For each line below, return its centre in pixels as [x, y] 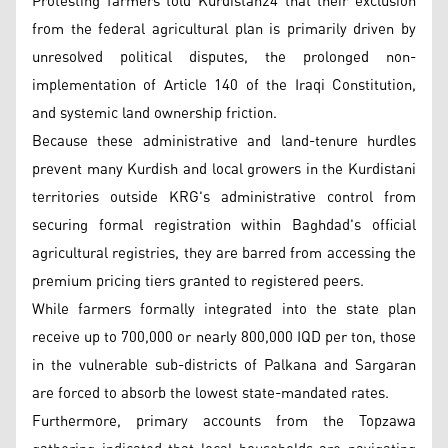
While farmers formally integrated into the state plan [224, 309]
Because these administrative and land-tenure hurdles [224, 141]
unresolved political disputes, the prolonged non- [224, 57]
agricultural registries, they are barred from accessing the [224, 253]
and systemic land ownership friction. [154, 113]
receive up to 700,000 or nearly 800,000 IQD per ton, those [224, 337]
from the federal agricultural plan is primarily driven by [224, 29]
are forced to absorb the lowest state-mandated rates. [210, 393]
